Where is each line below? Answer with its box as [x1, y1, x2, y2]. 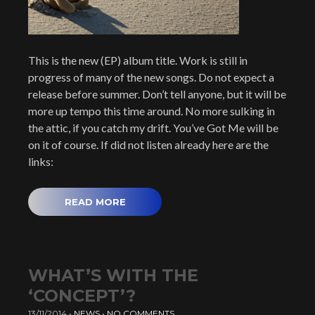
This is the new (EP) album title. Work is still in [28, 53, 247, 67]
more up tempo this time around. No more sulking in [28, 104, 275, 117]
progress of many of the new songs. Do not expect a [28, 70, 274, 84]
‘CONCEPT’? [28, 285, 136, 306]
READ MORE [64, 196, 126, 207]
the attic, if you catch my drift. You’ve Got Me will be [28, 121, 278, 134]
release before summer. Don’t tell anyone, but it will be [28, 87, 286, 101]
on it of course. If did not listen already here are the [28, 138, 269, 151]
